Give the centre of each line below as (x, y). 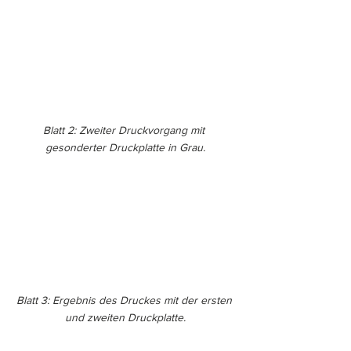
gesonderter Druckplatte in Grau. (125, 147)
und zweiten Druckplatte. (125, 318)
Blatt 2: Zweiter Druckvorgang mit (125, 130)
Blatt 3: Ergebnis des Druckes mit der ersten (125, 300)
